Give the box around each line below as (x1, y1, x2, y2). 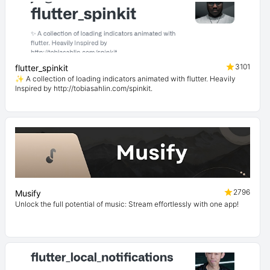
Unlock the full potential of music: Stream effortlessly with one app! (15, 199, 239, 209)
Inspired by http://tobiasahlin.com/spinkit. (15, 84, 152, 93)
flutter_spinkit (15, 63, 68, 73)
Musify (15, 188, 41, 198)
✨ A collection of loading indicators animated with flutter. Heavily (15, 74, 236, 83)
